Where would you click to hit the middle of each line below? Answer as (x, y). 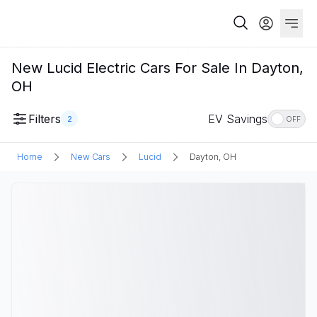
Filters (45, 119)
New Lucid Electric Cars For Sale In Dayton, (157, 68)
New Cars (91, 157)
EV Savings (238, 119)
